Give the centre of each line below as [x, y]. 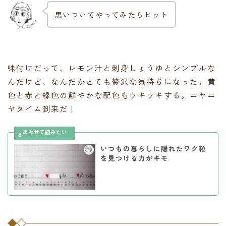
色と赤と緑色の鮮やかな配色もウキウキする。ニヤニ [112, 95]
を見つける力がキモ [134, 158]
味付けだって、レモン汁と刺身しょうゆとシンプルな [112, 68]
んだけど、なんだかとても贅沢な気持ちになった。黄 [112, 81]
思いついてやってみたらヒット [111, 14]
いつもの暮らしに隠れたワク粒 [153, 149]
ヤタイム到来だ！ [42, 109]
